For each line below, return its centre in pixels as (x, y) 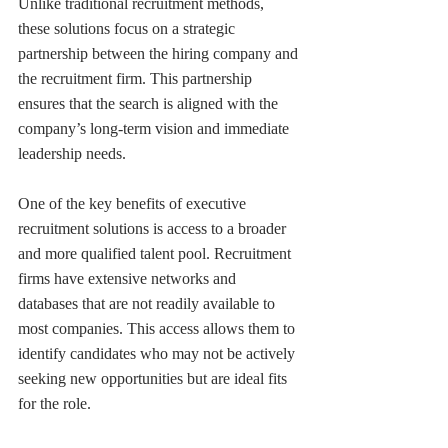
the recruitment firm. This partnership (137, 78)
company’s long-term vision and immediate (155, 128)
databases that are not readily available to (148, 303)
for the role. (54, 403)
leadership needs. (72, 153)
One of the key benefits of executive (134, 203)
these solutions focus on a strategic (128, 28)
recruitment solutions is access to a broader (154, 228)
